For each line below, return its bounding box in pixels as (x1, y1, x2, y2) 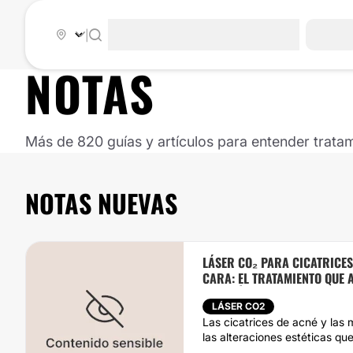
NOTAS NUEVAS (25, 184, 177, 221)
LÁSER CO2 (212, 300, 265, 312)
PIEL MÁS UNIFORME (203, 284, 306, 303)
